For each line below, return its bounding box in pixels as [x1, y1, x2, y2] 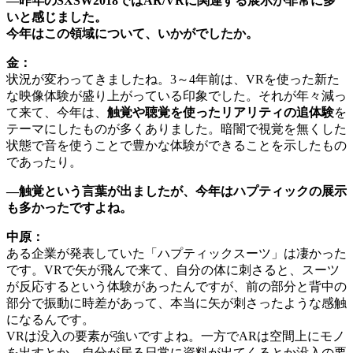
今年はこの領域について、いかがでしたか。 [6, 27, 258, 41]
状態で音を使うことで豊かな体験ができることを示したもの [6, 139, 347, 153]
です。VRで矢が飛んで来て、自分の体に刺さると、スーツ [6, 263, 340, 277]
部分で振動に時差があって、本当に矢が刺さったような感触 [6, 296, 347, 310]
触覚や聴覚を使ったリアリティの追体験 [107, 106, 334, 120]
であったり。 [6, 155, 82, 169]
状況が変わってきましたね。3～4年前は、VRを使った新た [6, 72, 340, 87]
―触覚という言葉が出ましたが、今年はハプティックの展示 [6, 184, 347, 199]
